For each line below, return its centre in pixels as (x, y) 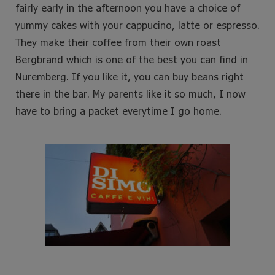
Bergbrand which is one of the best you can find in (132, 60)
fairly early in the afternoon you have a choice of (128, 8)
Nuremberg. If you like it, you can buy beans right (130, 77)
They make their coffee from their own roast (118, 42)
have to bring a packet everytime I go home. (118, 111)
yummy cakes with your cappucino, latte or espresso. (137, 25)
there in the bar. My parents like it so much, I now (130, 94)
